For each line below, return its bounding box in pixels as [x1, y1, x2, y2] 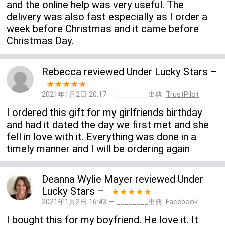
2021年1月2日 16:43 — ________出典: [41, 198, 166, 207]
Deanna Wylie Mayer [41, 173, 133, 186]
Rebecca [41, 66, 81, 78]
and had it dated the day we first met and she [7, 118, 209, 131]
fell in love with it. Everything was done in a [7, 130, 197, 143]
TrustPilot [165, 90, 199, 99]
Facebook [165, 198, 198, 207]
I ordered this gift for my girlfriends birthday [7, 106, 203, 119]
